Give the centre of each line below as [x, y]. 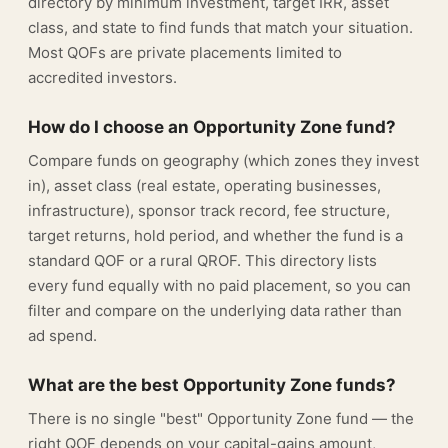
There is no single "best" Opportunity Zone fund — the [221, 418]
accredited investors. [102, 77]
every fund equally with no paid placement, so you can [219, 285]
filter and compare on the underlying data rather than [215, 310]
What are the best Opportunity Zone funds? [212, 385]
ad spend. [62, 335]
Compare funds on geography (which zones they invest [223, 160]
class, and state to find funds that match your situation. [220, 27]
